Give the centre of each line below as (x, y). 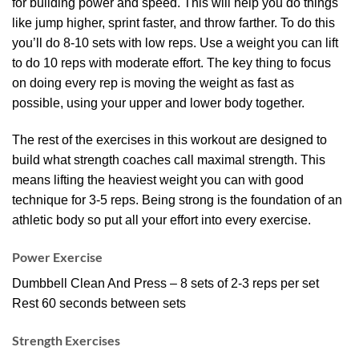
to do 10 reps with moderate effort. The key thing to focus (171, 63)
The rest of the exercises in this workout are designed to (169, 140)
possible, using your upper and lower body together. (158, 103)
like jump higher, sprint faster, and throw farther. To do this (173, 23)
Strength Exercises (66, 340)
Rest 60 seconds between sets (99, 303)
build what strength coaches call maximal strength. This (169, 160)
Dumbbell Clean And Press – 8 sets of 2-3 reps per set (165, 283)
